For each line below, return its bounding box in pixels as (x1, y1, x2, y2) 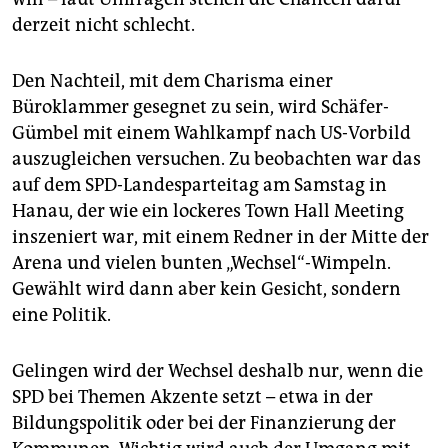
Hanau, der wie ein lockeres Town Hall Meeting (12, 200, 404, 223)
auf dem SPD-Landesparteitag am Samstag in (12, 174, 387, 197)
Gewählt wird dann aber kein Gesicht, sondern (12, 278, 401, 301)
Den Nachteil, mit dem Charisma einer (12, 70, 333, 93)
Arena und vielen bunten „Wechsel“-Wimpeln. (12, 252, 391, 275)
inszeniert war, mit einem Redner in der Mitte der (12, 226, 429, 249)
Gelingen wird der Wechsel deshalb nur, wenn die (12, 360, 423, 383)
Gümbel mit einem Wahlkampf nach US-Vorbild (12, 122, 411, 145)
